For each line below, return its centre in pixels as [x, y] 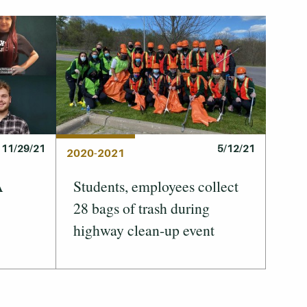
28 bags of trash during [142, 208]
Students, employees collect [156, 186]
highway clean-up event [144, 230]
